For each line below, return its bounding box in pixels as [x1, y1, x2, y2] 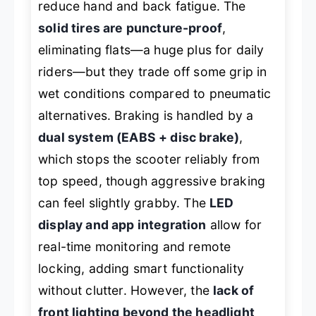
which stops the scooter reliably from [38, 151, 260, 166]
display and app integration [38, 217, 207, 232]
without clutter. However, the [38, 282, 214, 298]
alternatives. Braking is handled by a [38, 107, 254, 123]
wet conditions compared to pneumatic [38, 85, 272, 101]
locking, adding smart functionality [38, 260, 244, 276]
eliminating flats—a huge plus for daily [38, 42, 265, 57]
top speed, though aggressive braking [38, 173, 266, 188]
